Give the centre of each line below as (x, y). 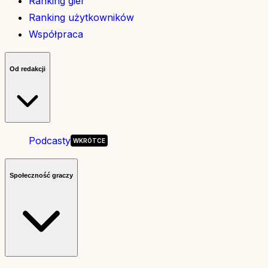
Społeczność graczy (41, 175)
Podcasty (50, 141)
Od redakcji (28, 68)
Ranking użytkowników (81, 18)
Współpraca (56, 34)
